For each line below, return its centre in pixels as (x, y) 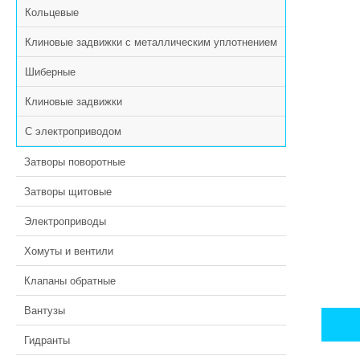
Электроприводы (65, 221)
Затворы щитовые (68, 191)
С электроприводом (73, 131)
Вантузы (45, 310)
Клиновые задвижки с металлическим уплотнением (151, 41)
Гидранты (47, 340)
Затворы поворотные (75, 161)
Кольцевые (52, 12)
